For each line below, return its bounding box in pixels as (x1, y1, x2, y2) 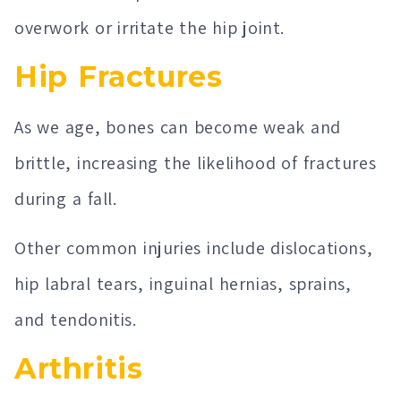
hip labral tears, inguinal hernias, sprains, (14, 271, 352, 295)
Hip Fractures (14, 59, 233, 95)
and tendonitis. (14, 307, 137, 331)
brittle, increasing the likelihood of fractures (14, 151, 377, 175)
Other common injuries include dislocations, (14, 235, 373, 260)
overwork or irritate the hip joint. (14, 15, 286, 39)
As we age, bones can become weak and (14, 115, 341, 140)
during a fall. (14, 187, 117, 211)
